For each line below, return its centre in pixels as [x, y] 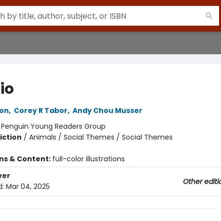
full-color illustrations [88, 159]
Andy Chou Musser [107, 110]
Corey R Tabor [40, 110]
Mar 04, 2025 [28, 187]
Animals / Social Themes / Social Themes [101, 137]
